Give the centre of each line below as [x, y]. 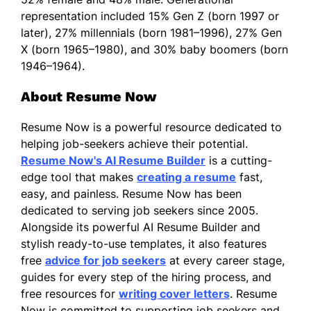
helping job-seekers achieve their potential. [134, 143]
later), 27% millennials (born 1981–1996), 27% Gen [151, 32]
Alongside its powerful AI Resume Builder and [141, 227]
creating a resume [186, 177]
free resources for [70, 293]
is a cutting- [239, 160]
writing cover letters [174, 293]
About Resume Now [90, 96]
